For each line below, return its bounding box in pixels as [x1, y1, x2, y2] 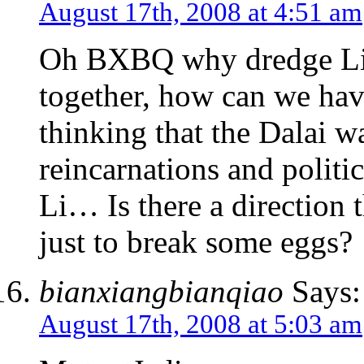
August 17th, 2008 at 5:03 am [39, 310, 362, 340]
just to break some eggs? [39, 224, 353, 260]
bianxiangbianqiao [39, 274, 284, 310]
